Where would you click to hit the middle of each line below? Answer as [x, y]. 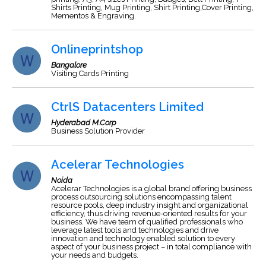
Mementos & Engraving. [94, 16]
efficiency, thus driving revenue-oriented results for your [149, 213]
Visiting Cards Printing [90, 73]
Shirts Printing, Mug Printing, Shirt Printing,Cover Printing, [152, 7]
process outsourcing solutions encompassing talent [141, 197]
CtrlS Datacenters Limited [127, 107]
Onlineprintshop [97, 49]
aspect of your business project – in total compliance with [151, 247]
